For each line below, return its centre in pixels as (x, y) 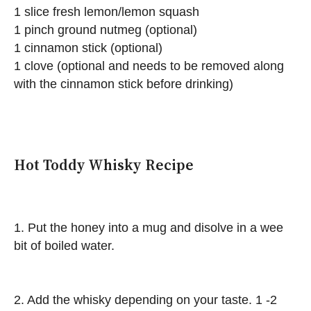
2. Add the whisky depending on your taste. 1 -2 (145, 300)
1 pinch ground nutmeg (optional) (106, 30)
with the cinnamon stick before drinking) (124, 84)
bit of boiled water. (64, 246)
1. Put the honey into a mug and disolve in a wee (149, 228)
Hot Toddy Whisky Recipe (104, 165)
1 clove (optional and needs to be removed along (149, 66)
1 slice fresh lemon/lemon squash (107, 12)
